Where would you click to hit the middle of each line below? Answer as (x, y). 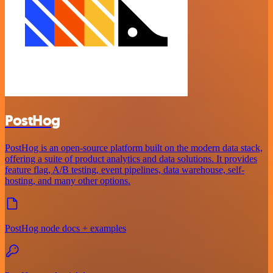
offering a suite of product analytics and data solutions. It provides (131, 158)
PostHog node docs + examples (66, 228)
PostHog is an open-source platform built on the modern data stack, (134, 147)
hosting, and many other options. (68, 180)
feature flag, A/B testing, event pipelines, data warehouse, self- (125, 169)
